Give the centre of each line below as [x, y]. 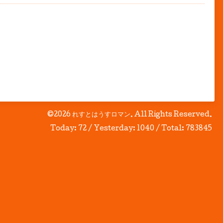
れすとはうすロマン [101, 115]
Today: [64, 129]
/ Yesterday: [112, 129]
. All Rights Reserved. [171, 115]
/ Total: [170, 129]
